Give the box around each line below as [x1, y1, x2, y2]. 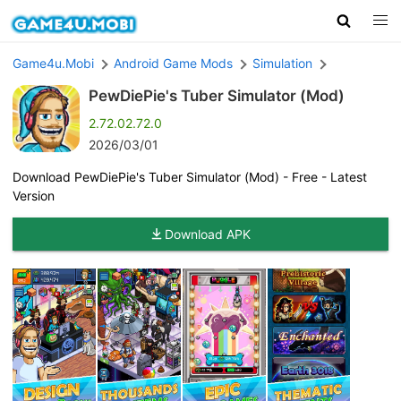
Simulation [252, 55, 312, 71]
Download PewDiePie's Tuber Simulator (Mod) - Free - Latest [13, 168, 367, 184]
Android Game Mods [114, 55, 233, 71]
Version [13, 187, 55, 203]
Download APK [165, 226, 251, 242]
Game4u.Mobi [13, 55, 94, 71]
